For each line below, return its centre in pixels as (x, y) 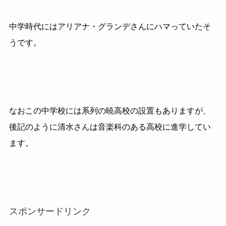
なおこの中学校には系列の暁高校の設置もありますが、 (110, 111)
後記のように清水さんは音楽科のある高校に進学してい (110, 127)
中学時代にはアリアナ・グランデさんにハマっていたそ (110, 26)
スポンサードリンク (50, 211)
